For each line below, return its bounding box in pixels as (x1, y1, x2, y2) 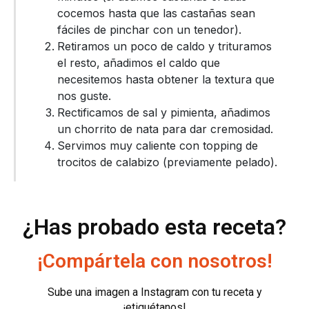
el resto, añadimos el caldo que (57, 56, 220, 70)
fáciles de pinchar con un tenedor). (57, 23, 241, 37)
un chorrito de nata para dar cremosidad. (57, 122, 273, 137)
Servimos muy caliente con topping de (57, 139, 258, 153)
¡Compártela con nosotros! (37, 250, 272, 273)
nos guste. (57, 89, 111, 103)
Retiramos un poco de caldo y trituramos (57, 39, 272, 54)
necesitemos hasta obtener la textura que (57, 72, 275, 87)
